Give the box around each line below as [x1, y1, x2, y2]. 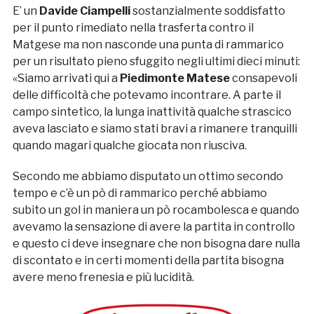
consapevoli [229, 71, 297, 86]
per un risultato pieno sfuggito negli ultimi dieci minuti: [12, 55, 300, 69]
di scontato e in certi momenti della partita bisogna [12, 254, 284, 268]
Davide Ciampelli [39, 4, 130, 18]
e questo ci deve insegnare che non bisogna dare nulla [12, 237, 300, 251]
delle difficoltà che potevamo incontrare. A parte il [12, 88, 281, 102]
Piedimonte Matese [117, 71, 230, 86]
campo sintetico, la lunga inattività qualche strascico [12, 105, 292, 119]
